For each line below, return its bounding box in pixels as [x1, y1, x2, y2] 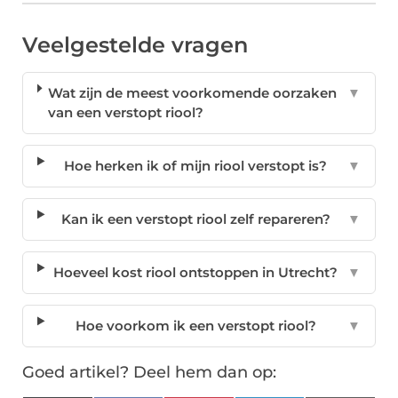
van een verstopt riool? [48, 104, 204, 122]
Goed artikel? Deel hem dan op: [22, 362, 276, 383]
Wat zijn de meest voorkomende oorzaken [48, 84, 338, 102]
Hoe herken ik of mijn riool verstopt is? [64, 157, 328, 175]
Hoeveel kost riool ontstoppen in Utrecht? [53, 264, 338, 282]
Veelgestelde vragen [22, 32, 248, 59]
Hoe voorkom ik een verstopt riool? [75, 317, 316, 335]
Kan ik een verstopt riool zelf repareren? [60, 211, 330, 228]
